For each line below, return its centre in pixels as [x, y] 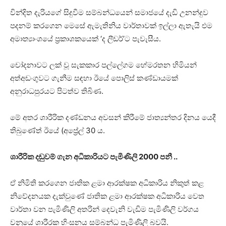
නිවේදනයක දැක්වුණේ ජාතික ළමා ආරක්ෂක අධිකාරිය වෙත [107, 196]
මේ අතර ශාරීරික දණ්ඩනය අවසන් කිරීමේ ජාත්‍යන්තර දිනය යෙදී [113, 117]
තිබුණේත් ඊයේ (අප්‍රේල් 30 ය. [58, 130]
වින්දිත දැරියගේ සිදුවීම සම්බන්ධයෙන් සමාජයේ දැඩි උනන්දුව [109, 12]
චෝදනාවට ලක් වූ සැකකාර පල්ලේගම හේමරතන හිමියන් [103, 65]
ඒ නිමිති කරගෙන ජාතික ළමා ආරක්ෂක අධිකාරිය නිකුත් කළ [107, 183]
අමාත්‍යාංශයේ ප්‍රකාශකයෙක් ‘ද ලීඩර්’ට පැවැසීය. [86, 38]
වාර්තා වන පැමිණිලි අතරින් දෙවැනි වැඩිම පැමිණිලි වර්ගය [104, 209]
